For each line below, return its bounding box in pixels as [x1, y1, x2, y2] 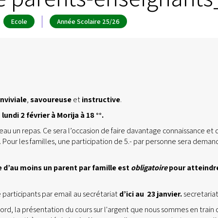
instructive [82, 94, 120, 105]
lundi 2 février [2, 110, 50, 120]
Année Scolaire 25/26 [57, 17, 120, 26]
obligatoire [131, 163, 167, 173]
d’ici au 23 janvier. [119, 189, 183, 199]
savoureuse [30, 94, 72, 105]
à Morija [51, 110, 79, 120]
